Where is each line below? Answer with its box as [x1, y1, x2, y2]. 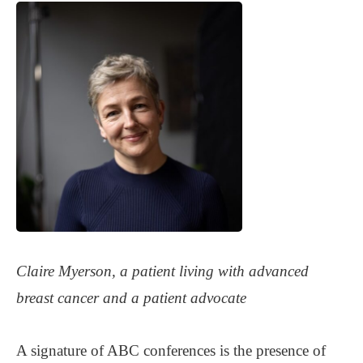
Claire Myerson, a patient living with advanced [16, 263, 309, 280]
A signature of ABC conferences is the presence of [16, 342, 326, 360]
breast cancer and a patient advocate [16, 289, 246, 307]
